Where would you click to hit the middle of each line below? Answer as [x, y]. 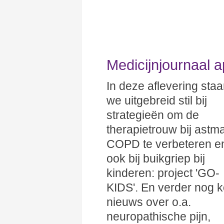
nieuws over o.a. [149, 202]
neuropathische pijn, [158, 216]
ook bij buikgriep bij [156, 158]
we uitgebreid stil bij [157, 100]
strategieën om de [153, 115]
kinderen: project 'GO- [163, 173]
